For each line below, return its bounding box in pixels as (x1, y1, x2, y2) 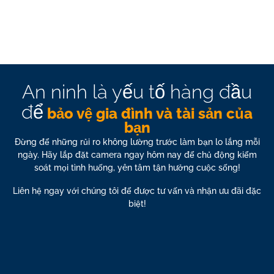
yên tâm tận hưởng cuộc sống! (114, 162, 240, 172)
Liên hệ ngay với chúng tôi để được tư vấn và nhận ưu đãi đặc (13, 186, 261, 196)
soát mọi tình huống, (34, 162, 115, 172)
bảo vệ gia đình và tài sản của (43, 104, 253, 122)
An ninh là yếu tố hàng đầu (22, 80, 252, 103)
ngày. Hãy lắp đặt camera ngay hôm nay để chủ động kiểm (17, 149, 257, 160)
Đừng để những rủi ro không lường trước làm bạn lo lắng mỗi (14, 136, 260, 147)
